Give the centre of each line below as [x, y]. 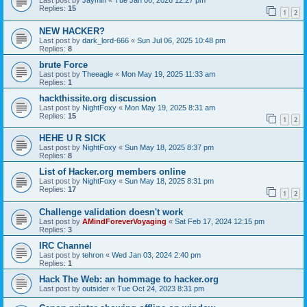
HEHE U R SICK [72, 138]
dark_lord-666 [106, 40]
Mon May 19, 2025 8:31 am [170, 107]
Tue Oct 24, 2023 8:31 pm [161, 288]
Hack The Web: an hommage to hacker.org [129, 279]
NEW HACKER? [72, 31]
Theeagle [98, 74]
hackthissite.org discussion [98, 98]
